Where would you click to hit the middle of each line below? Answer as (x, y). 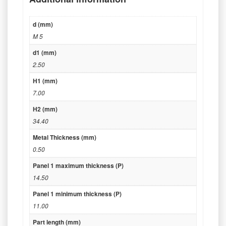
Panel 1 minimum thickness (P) (77, 194)
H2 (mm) (45, 109)
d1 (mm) (45, 53)
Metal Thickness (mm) (65, 137)
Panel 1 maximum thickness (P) (78, 166)
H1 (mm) (45, 81)
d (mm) (43, 24)
